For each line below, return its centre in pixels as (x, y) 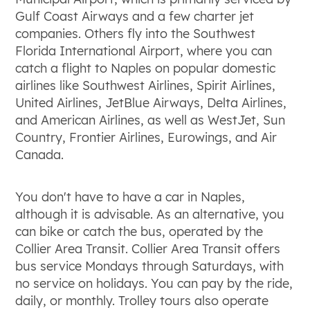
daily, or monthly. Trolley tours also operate (142, 300)
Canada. (40, 154)
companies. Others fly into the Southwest (136, 33)
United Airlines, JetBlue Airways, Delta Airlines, (151, 102)
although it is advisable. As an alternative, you (150, 214)
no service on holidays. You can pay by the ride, (154, 283)
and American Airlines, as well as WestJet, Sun (151, 120)
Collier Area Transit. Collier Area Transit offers (148, 248)
